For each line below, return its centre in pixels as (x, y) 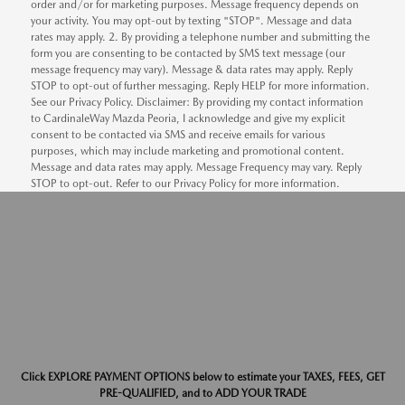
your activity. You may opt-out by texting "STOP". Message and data (191, 21)
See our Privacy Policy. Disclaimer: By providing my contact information (197, 103)
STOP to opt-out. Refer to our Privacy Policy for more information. (185, 184)
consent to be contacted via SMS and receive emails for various (178, 135)
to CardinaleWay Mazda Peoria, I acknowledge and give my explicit (188, 119)
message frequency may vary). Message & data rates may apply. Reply (191, 70)
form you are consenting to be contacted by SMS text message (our (188, 54)
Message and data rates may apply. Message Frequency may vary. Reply (196, 168)
